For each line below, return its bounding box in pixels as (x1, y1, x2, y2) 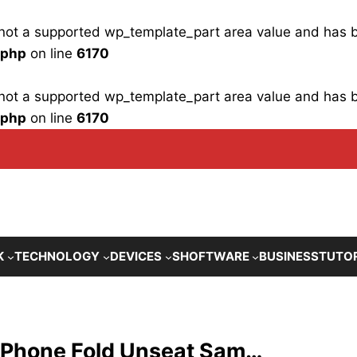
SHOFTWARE (171, 249, 249, 265)
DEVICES (109, 249, 162, 265)
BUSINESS (259, 249, 320, 265)
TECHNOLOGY (14, 249, 100, 265)
